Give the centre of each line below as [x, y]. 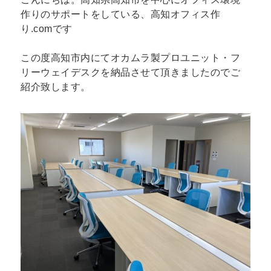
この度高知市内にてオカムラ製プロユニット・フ [131, 58]
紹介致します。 [56, 87]
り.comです [47, 28]
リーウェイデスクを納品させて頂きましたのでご [131, 73]
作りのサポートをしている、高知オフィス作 [121, 14]
